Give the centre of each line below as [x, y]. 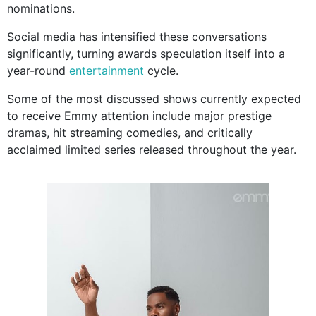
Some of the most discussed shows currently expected [154, 99]
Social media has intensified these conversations [137, 37]
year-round [38, 71]
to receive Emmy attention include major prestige [139, 116]
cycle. [161, 71]
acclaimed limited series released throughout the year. [152, 150]
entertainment [107, 71]
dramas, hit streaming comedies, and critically [130, 133]
